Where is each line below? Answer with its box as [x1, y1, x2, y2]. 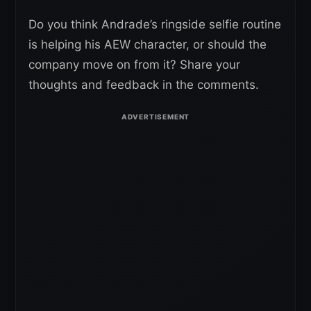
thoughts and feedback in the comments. [28, 78, 259, 92]
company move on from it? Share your [28, 58, 240, 72]
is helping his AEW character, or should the [28, 37, 267, 51]
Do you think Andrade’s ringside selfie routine [28, 17, 281, 31]
